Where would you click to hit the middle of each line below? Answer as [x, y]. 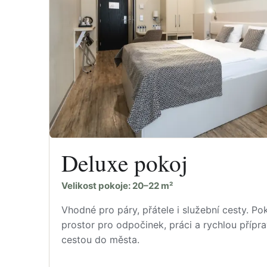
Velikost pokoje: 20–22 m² [117, 186]
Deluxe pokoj [125, 162]
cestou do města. [100, 240]
